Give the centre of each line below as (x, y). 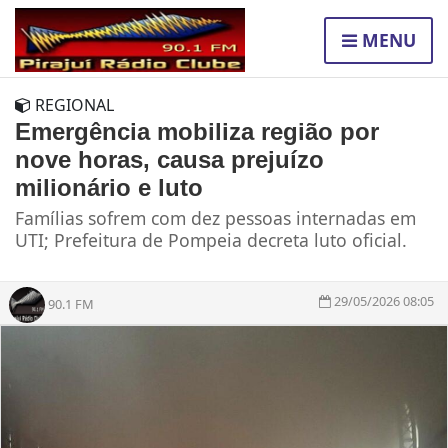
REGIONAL (72, 105)
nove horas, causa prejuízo (169, 160)
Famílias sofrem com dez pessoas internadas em (215, 218)
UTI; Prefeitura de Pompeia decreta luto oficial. (211, 240)
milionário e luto (109, 188)
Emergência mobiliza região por (197, 132)
